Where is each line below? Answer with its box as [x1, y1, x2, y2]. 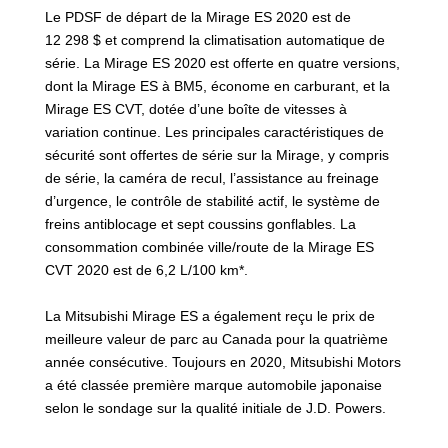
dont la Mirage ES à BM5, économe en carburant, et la [44, 78, 390, 95]
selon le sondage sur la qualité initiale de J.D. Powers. [44, 400, 386, 417]
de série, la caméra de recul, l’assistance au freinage [44, 170, 379, 187]
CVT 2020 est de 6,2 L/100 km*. [44, 262, 248, 279]
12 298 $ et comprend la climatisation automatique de [44, 32, 385, 49]
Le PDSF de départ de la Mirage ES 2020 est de [44, 9, 351, 26]
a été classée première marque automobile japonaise [44, 377, 382, 394]
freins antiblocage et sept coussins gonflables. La [44, 216, 356, 233]
